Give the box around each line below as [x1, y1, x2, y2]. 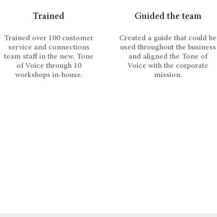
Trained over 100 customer [4, 34, 93, 42]
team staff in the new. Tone [4, 53, 93, 61]
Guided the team [134, 12, 201, 21]
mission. [154, 71, 182, 79]
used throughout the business [120, 44, 216, 51]
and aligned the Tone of [128, 53, 207, 61]
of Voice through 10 [16, 62, 81, 70]
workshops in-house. [15, 71, 83, 79]
